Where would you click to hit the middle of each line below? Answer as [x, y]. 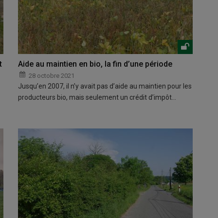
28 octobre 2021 [52, 75]
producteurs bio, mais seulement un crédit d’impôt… [97, 97]
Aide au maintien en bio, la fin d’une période [95, 64]
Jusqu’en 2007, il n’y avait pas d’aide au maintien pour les [105, 86]
